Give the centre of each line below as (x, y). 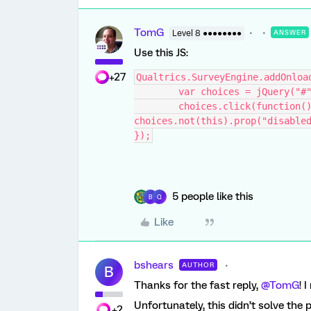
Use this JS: (161, 53)
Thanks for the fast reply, (197, 285)
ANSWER (290, 32)
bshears (154, 265)
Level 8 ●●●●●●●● (207, 33)
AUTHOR (198, 265)
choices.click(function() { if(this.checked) (156, 106)
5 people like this (213, 196)
